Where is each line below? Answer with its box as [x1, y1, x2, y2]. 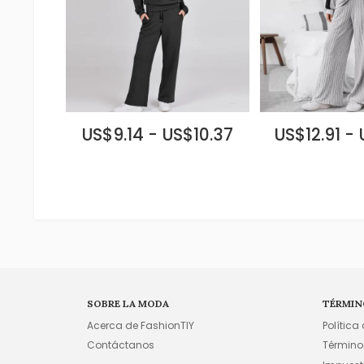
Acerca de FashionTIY [87, 318, 195, 332]
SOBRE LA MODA [87, 297, 170, 310]
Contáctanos [87, 338, 155, 353]
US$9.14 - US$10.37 [81, 123, 234, 146]
